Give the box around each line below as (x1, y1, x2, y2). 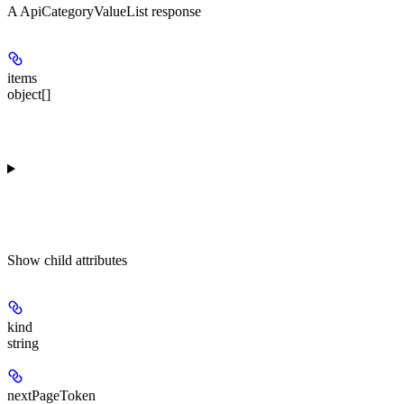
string (7, 335, 39, 351)
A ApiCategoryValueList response (7, 3, 201, 19)
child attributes (44, 252, 127, 268)
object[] (7, 86, 50, 102)
